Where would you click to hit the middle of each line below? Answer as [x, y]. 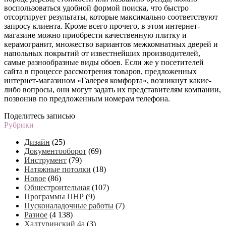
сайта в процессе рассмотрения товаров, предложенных [100, 71]
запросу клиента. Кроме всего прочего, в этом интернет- [102, 26]
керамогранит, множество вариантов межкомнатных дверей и [111, 44]
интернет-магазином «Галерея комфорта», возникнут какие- [108, 80]
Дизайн [37, 142]
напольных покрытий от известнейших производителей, [102, 53]
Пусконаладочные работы [69, 205]
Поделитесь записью [40, 116]
